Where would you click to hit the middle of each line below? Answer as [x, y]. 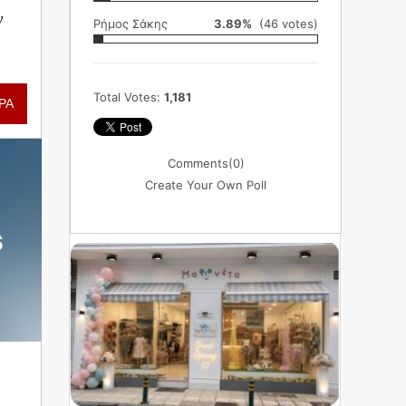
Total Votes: [129, 97]
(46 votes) [285, 24]
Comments [198, 163]
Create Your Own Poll [206, 185]
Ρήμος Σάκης [130, 24]
